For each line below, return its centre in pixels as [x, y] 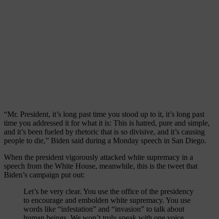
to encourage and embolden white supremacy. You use [107, 200]
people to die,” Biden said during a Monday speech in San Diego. [105, 140]
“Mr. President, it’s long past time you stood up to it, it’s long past [104, 114]
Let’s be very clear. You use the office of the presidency [109, 191]
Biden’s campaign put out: [44, 175]
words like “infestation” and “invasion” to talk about [104, 209]
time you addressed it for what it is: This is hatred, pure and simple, [107, 123]
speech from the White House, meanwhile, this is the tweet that [101, 166]
